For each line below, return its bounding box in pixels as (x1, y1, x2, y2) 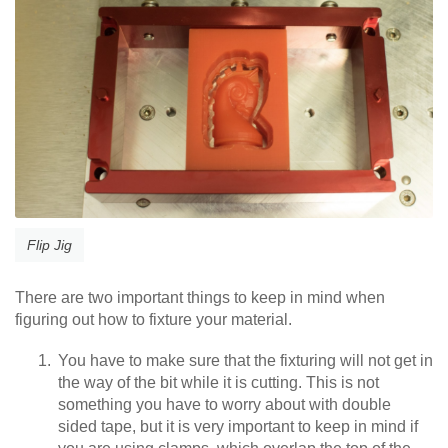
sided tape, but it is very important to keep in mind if (58, 417, 418, 435)
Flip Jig (27, 236, 72, 253)
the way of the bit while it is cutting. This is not (58, 373, 379, 391)
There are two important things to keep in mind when (15, 288, 385, 306)
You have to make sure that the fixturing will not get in (58, 351, 433, 369)
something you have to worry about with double (58, 395, 391, 413)
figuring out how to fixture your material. (15, 310, 292, 328)
